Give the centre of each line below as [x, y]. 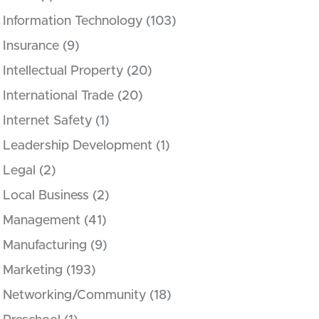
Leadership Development [78, 146]
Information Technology [73, 21]
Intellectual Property [63, 71]
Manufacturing [45, 246]
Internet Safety [47, 121]
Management [42, 221]
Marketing [33, 271]
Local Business [46, 196]
